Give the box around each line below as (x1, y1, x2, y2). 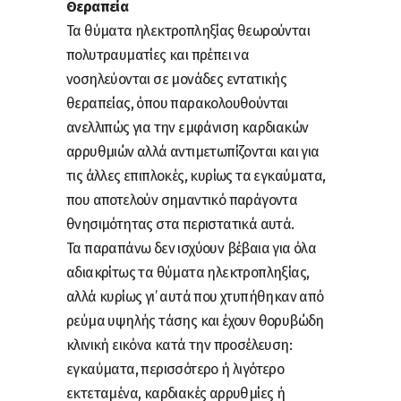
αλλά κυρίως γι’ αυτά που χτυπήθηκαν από (66, 287, 324, 305)
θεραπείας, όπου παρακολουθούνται (66, 94, 288, 112)
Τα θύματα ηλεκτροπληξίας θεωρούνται (66, 21, 310, 39)
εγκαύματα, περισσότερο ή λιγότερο (66, 360, 285, 378)
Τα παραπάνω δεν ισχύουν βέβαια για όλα (66, 239, 317, 257)
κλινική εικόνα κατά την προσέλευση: (66, 336, 292, 354)
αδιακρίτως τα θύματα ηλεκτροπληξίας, (66, 263, 310, 281)
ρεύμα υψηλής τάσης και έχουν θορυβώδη (66, 311, 324, 329)
